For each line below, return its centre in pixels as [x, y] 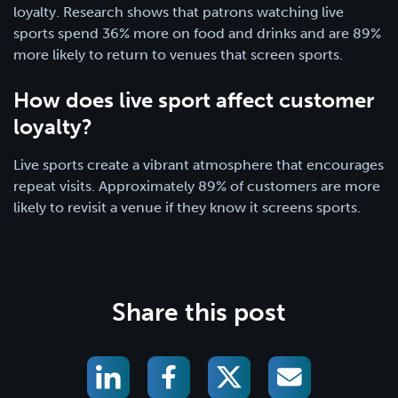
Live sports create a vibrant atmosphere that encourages [199, 164]
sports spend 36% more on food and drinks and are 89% [197, 33]
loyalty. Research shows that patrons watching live [179, 12]
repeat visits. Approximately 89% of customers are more [197, 186]
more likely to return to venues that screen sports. [178, 54]
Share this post [199, 312]
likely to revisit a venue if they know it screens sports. [187, 207]
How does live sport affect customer [194, 99]
